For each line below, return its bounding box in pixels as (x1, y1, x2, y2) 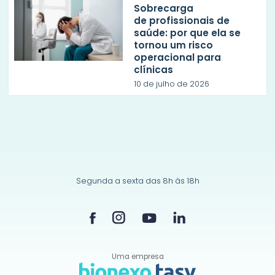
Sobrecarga (133, 1, 193, 15)
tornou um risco (133, 38, 213, 52)
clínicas (133, 63, 176, 76)
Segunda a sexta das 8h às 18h (76, 175, 199, 186)
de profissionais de (133, 14, 230, 27)
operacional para (133, 50, 221, 64)
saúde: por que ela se (133, 26, 241, 39)
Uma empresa (111, 252, 164, 262)
